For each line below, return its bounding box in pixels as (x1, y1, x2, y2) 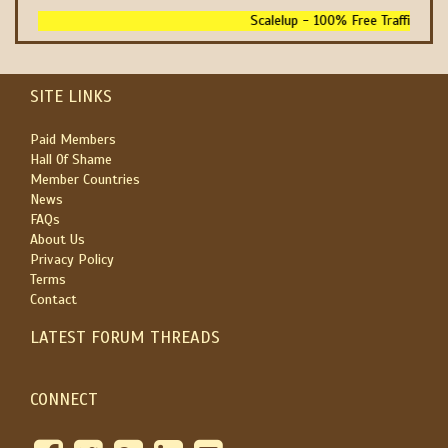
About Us (30, 231, 85, 248)
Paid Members (30, 131, 116, 148)
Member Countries (30, 171, 140, 188)
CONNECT (30, 389, 98, 410)
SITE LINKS (30, 86, 112, 107)
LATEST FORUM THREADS (30, 327, 220, 348)
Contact (30, 291, 77, 308)
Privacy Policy (30, 251, 114, 268)
